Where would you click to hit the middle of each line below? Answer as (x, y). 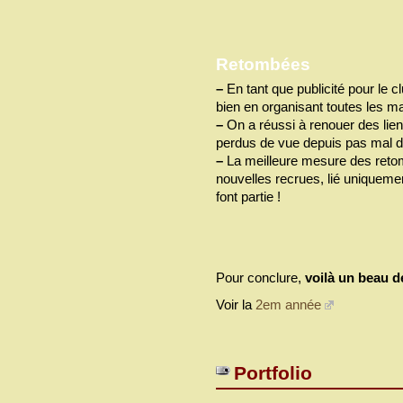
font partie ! (248, 196)
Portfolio (273, 373)
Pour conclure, (260, 277)
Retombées (263, 63)
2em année (288, 304)
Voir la (236, 304)
